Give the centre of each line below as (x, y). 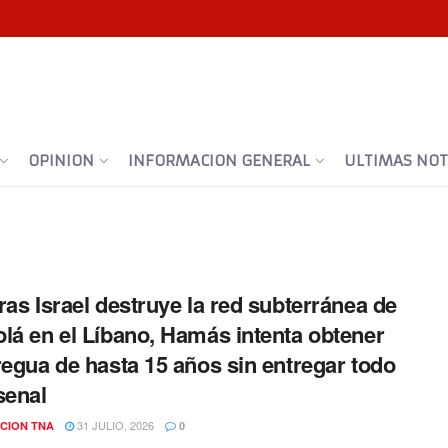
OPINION (61, 160)
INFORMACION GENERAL (219, 160)
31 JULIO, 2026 (114, 425)
